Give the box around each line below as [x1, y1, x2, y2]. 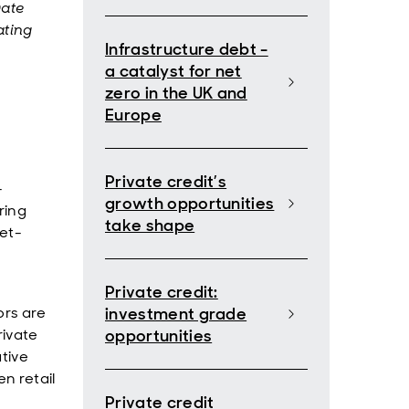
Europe [105, 104, 162, 126]
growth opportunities [105, 193, 275, 215]
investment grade [105, 303, 247, 325]
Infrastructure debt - [105, 38, 268, 60]
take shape [105, 215, 195, 236]
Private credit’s [105, 171, 227, 193]
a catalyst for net [105, 60, 242, 82]
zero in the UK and [105, 82, 247, 104]
